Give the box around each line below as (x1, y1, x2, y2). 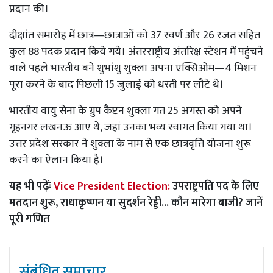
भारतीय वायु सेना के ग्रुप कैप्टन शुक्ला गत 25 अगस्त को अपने (9, 101, 242, 120)
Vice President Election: (54, 177, 172, 196)
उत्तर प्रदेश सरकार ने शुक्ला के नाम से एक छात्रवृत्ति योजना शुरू (9, 134, 251, 153)
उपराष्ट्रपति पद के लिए (172, 177, 259, 196)
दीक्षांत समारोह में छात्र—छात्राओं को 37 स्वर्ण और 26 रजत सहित (9, 26, 260, 44)
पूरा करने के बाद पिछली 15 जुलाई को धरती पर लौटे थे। (9, 75, 226, 94)
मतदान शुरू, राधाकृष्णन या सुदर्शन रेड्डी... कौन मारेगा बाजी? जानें (9, 193, 263, 212)
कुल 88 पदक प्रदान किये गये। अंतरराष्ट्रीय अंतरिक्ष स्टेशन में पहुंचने (9, 42, 263, 61)
